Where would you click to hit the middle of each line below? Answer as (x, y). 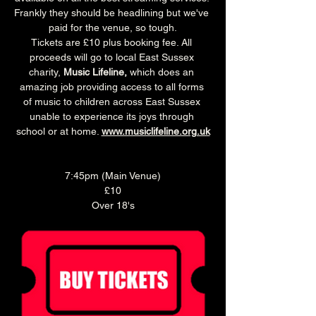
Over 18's (113, 206)
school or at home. (59, 132)
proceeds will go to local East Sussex (113, 57)
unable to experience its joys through (113, 117)
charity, (46, 72)
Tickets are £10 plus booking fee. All (113, 43)
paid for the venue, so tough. (113, 28)
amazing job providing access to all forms (113, 87)
